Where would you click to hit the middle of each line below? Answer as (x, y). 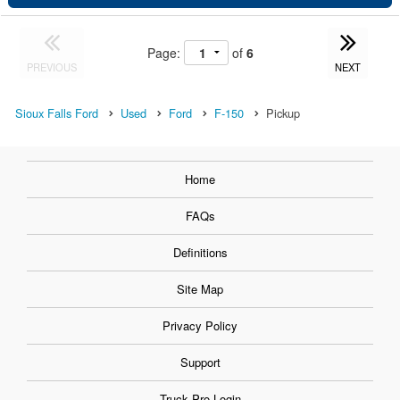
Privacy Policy (200, 325)
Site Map (200, 288)
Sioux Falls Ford (57, 112)
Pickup (283, 112)
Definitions (200, 252)
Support (200, 362)
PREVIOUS (52, 67)
